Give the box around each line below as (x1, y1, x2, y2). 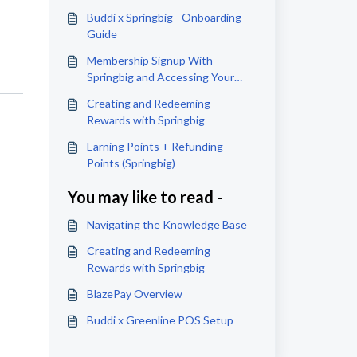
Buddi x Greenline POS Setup (86, 313, 233, 327)
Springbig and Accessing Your (86, 70, 234, 84)
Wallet (86, 87, 119, 100)
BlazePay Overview (86, 287, 182, 300)
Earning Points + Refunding (86, 139, 223, 153)
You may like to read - (67, 187, 222, 206)
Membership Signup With (86, 53, 213, 67)
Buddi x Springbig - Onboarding (86, 10, 241, 24)
